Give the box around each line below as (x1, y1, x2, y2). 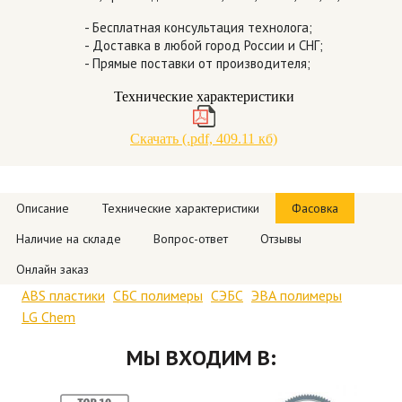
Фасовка (292, 200, 338, 217)
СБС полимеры (113, 286, 203, 305)
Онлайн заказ (16, 261, 89, 278)
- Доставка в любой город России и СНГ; (84, 37, 323, 55)
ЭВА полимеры (251, 286, 342, 305)
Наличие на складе (16, 231, 121, 248)
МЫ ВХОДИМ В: (126, 344, 276, 372)
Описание (16, 200, 69, 217)
